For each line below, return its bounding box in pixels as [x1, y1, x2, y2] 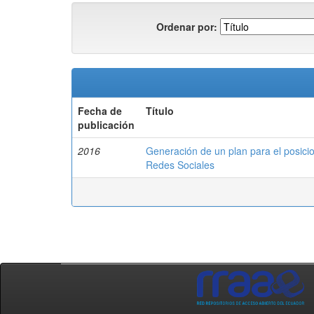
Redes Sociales [146, 158, 214, 172]
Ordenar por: [156, 19, 217, 34]
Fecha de [78, 104, 122, 118]
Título [146, 104, 174, 118]
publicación [78, 118, 135, 132]
